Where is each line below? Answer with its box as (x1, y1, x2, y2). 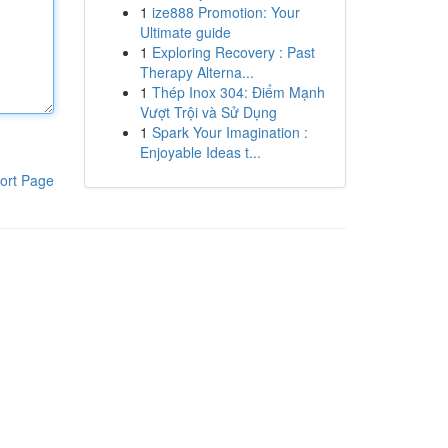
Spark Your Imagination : (151, 122, 308, 142)
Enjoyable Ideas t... (139, 142, 261, 162)
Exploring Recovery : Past (151, 42, 315, 62)
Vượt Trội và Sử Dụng (139, 102, 277, 122)
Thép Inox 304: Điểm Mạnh (151, 82, 325, 102)
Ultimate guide (139, 22, 231, 42)
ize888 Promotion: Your (151, 2, 300, 22)
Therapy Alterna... (139, 62, 254, 82)
